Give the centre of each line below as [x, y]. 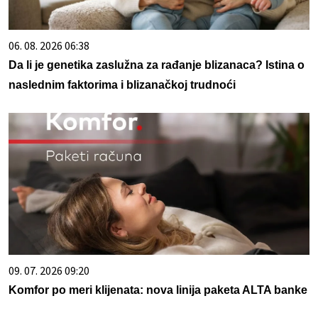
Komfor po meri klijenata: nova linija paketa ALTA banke [158, 290]
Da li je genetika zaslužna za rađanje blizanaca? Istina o [157, 65]
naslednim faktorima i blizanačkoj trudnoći [122, 84]
